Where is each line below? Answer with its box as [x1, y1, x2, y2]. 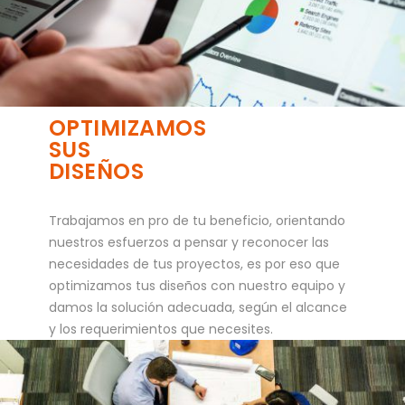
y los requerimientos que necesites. [48, 320, 273, 339]
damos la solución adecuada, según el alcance [48, 298, 347, 317]
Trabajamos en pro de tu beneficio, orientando [48, 212, 345, 231]
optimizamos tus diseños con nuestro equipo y [48, 277, 345, 296]
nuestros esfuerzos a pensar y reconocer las [48, 233, 329, 252]
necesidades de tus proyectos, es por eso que [48, 255, 340, 274]
